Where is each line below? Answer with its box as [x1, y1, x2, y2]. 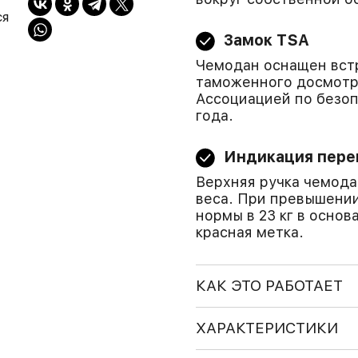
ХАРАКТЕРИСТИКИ [195, 319, 338, 337]
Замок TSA [223, 31, 309, 50]
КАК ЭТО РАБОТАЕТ [195, 276, 343, 295]
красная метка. [195, 224, 304, 241]
